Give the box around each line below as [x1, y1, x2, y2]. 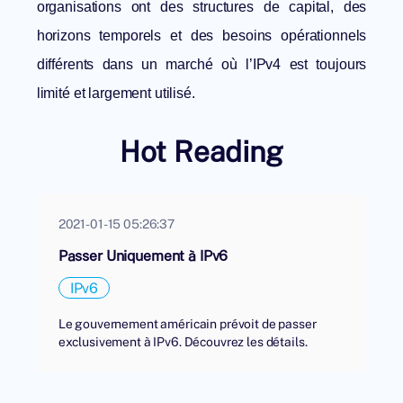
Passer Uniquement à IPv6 [58, 246, 228, 265]
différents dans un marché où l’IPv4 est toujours [36, 57, 367, 73]
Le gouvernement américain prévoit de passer [58, 316, 317, 332]
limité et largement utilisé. [36, 85, 195, 102]
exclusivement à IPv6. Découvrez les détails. [58, 334, 308, 350]
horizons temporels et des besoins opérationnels [36, 28, 367, 44]
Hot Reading [119, 133, 284, 169]
